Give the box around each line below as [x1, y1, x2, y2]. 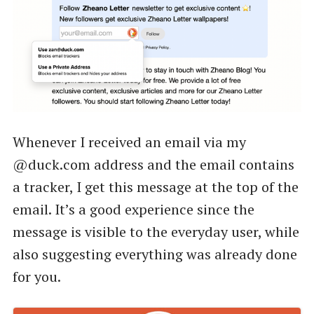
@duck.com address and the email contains [12, 155, 294, 175]
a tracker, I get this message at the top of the [12, 177, 299, 197]
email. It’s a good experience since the [12, 200, 254, 219]
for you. [12, 267, 61, 287]
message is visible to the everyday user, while [12, 222, 299, 242]
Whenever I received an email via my [12, 132, 246, 152]
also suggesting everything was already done [12, 245, 297, 264]
